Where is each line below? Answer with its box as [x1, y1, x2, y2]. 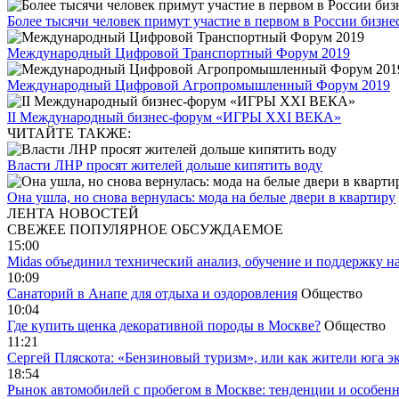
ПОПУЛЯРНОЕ [69, 222, 167, 237]
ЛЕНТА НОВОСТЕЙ [7, 206, 139, 221]
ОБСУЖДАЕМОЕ [171, 222, 283, 237]
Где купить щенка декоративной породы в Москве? [7, 318, 321, 333]
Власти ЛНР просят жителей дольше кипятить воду [7, 158, 322, 173]
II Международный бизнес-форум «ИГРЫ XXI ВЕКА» [7, 110, 341, 125]
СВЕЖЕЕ [7, 222, 66, 237]
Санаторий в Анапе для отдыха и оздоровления [7, 286, 297, 301]
